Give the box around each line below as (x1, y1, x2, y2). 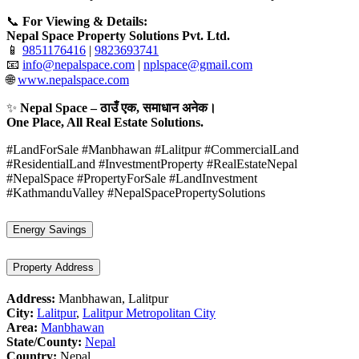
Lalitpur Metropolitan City (83, 306, 216, 321)
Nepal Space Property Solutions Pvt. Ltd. (6, 29, 230, 43)
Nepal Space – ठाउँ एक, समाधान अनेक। (20, 101, 216, 115)
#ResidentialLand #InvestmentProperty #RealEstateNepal (6, 157, 297, 171)
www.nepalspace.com (18, 73, 129, 87)
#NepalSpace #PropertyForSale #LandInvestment (6, 171, 257, 186)
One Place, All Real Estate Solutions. (6, 115, 204, 130)
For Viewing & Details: (22, 14, 147, 29)
